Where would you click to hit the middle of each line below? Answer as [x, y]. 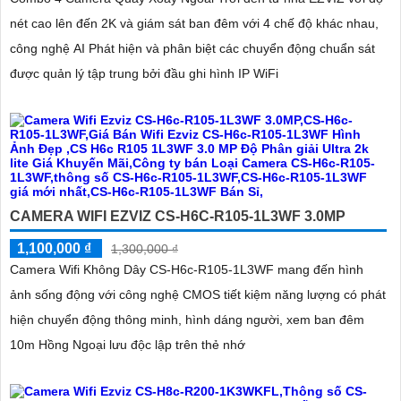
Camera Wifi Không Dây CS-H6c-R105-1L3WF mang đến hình [187, 270]
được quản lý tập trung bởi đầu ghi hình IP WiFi [144, 74]
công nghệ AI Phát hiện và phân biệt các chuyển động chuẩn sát [192, 49]
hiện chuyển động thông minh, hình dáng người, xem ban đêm [187, 320]
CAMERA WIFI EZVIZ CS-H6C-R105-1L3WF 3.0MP [178, 217]
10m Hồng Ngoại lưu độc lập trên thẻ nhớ [128, 345]
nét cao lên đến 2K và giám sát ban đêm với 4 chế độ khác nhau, [194, 24]
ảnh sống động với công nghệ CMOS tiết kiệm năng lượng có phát [198, 295]
